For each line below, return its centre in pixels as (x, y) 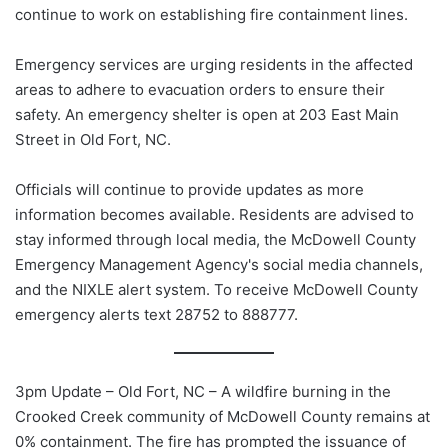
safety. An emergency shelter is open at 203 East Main (207, 115)
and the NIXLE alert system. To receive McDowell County (216, 290)
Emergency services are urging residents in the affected (214, 65)
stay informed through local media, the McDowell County (215, 240)
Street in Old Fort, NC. (93, 140)
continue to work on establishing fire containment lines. (211, 15)
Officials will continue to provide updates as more (189, 190)
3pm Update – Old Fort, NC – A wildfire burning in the (203, 392)
